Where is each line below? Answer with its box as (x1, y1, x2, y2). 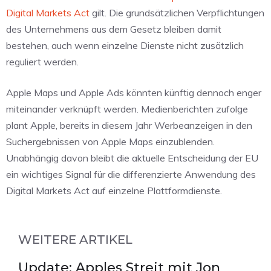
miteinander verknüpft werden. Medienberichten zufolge (6, 103, 248, 116)
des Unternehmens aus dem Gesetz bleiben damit (6, 23, 221, 36)
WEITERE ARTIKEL (18, 232, 132, 247)
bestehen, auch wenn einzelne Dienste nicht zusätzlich (6, 39, 244, 52)
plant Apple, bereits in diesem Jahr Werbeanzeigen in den (6, 119, 252, 132)
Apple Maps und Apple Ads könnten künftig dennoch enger (6, 87, 261, 99)
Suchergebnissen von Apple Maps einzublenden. (6, 135, 215, 148)
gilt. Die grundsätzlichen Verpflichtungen (90, 7, 264, 19)
